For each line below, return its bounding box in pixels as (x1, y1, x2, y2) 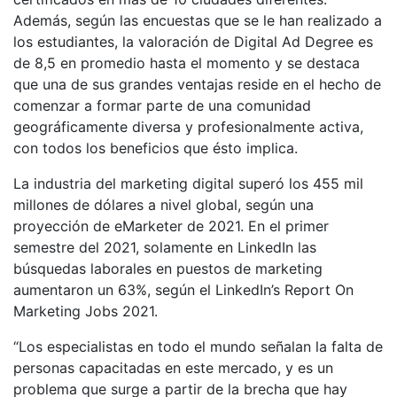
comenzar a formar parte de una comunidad (13, 97, 311, 114)
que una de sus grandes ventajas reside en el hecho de (13, 75, 381, 93)
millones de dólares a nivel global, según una (13, 196, 314, 214)
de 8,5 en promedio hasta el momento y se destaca (13, 54, 360, 72)
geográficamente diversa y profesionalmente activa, (13, 118, 363, 136)
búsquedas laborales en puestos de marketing (13, 260, 323, 277)
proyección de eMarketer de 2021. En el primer (13, 217, 329, 235)
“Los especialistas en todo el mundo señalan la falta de (13, 338, 383, 355)
